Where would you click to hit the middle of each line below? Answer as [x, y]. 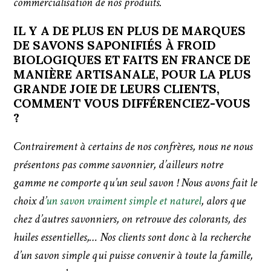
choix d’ [30, 201]
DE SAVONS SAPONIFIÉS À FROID [115, 45]
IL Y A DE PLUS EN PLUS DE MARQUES [130, 31]
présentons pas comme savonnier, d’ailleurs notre [119, 165]
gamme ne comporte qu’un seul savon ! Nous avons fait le [135, 183]
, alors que [224, 201]
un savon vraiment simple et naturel [124, 201]
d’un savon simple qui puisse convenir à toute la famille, [133, 256]
